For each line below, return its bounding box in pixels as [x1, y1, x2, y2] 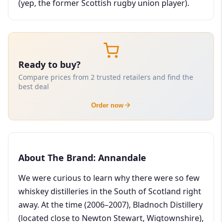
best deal [18, 81, 49, 91]
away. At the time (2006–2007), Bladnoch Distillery [18, 199, 203, 210]
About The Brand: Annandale [18, 151, 146, 164]
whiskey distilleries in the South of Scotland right [18, 185, 201, 197]
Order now [91, 101, 123, 109]
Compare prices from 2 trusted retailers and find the [18, 72, 193, 82]
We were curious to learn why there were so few [18, 172, 200, 183]
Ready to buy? [18, 58, 81, 70]
